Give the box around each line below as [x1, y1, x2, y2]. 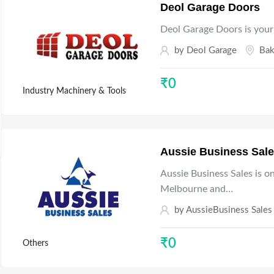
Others [22, 239, 48, 248]
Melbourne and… [160, 183, 234, 194]
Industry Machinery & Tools [22, 87, 126, 96]
